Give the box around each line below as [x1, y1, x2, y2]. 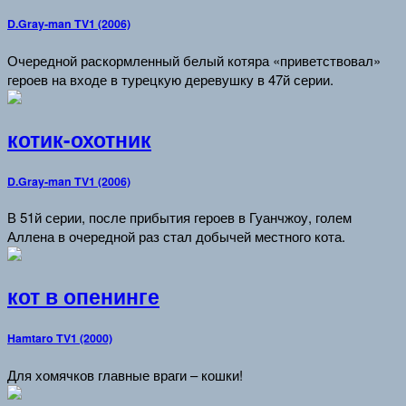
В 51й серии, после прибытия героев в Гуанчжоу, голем [7, 208, 352, 227]
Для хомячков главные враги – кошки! [7, 364, 243, 384]
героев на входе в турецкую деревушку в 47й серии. [7, 70, 333, 90]
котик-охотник [7, 124, 151, 154]
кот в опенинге [7, 282, 159, 312]
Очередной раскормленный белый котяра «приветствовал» [7, 51, 381, 71]
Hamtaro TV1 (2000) [7, 329, 112, 346]
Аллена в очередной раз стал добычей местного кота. [7, 227, 345, 246]
